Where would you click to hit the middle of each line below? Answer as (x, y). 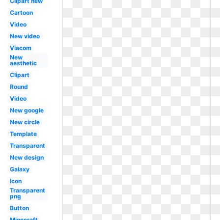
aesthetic (23, 63)
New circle (25, 122)
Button (19, 208)
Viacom (20, 48)
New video (25, 36)
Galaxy (19, 169)
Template (23, 134)
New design (27, 157)
